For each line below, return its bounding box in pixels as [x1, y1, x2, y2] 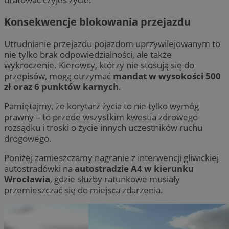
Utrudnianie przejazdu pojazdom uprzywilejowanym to [4, 37, 220, 50]
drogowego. [4, 132, 52, 144]
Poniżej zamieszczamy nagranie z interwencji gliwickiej [4, 151, 219, 164]
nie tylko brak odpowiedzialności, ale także [4, 48, 172, 60]
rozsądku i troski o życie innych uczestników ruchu [4, 121, 202, 133]
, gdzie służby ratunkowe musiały [50, 173, 180, 185]
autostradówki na [4, 162, 75, 174]
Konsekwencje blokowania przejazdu [4, 14, 191, 29]
